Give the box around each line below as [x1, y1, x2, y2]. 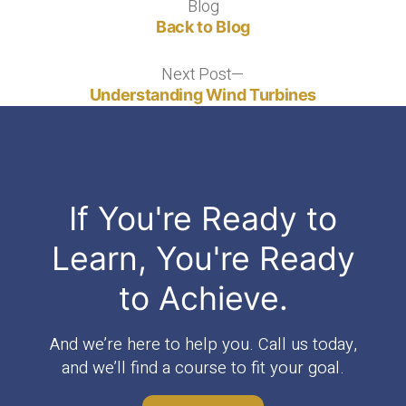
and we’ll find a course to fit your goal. [62, 355, 344, 381]
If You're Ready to [69, 198, 337, 238]
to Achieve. [118, 278, 288, 318]
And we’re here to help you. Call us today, [49, 332, 357, 357]
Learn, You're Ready [51, 238, 355, 278]
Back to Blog [156, 17, 250, 37]
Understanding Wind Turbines [89, 85, 317, 105]
